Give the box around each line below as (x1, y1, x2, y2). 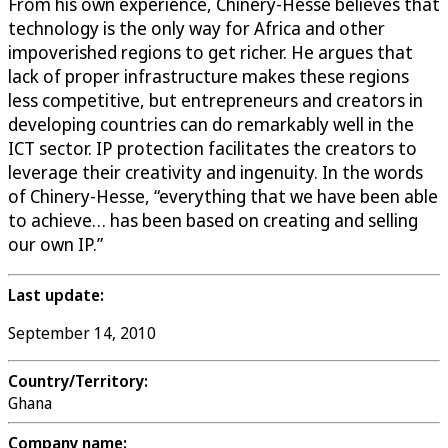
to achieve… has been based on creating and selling (8, 208, 418, 233)
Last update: (8, 284, 104, 307)
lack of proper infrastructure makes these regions (8, 64, 409, 89)
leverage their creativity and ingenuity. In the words (8, 160, 423, 185)
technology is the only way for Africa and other (8, 16, 385, 41)
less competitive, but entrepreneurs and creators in (8, 88, 423, 113)
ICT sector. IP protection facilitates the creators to (8, 136, 417, 161)
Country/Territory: (8, 370, 148, 393)
